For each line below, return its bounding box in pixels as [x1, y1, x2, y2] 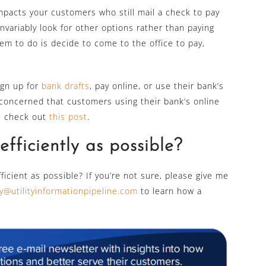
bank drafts [42, 80, 90, 92]
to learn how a [138, 185, 202, 197]
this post [49, 111, 87, 123]
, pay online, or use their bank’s [90, 80, 224, 92]
